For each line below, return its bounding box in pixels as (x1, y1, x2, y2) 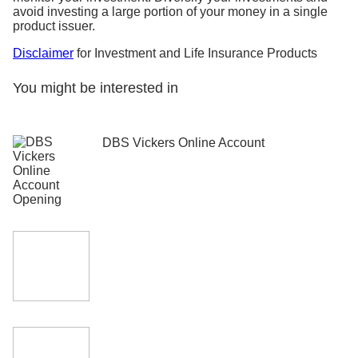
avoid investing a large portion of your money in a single (13, 4, 328, 18)
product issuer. (13, 18, 95, 33)
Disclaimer (13, 46, 74, 60)
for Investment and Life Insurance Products (74, 46, 317, 60)
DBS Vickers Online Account (102, 135, 265, 149)
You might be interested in (13, 79, 178, 96)
